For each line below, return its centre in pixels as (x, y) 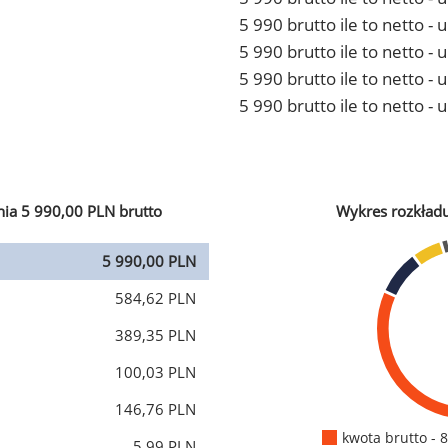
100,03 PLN (155, 372)
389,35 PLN (155, 335)
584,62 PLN (155, 298)
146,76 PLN (155, 409)
